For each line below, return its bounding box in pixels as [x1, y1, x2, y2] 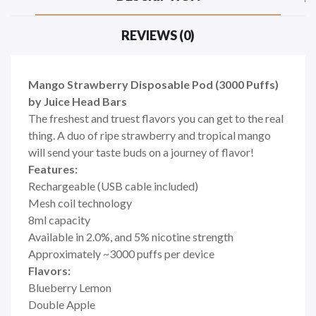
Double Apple [28, 298, 95, 312]
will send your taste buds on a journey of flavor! [28, 145, 254, 159]
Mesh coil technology [28, 196, 132, 210]
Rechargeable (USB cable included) [28, 179, 198, 193]
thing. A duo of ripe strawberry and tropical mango [28, 128, 271, 142]
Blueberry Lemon [28, 281, 111, 295]
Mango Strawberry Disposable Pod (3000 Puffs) [28, 78, 279, 92]
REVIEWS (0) [121, 28, 195, 44]
